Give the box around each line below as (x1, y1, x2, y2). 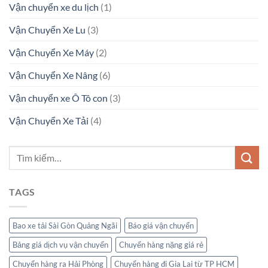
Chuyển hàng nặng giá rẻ (119, 239, 203, 249)
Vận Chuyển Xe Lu (9, 23, 86, 35)
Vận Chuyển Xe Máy (9, 46, 94, 58)
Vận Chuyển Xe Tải (9, 114, 89, 126)
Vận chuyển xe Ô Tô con (9, 92, 108, 103)
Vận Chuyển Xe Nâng (9, 69, 98, 81)
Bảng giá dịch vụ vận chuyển (13, 239, 108, 249)
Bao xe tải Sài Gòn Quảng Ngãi (13, 220, 117, 230)
